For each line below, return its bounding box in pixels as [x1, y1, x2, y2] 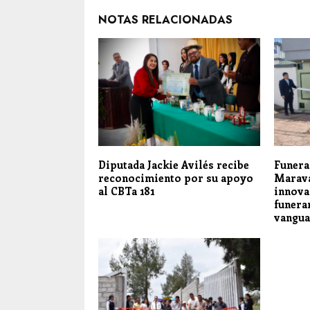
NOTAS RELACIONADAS [98, 12, 232, 28]
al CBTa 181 [98, 184, 154, 199]
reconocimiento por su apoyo [98, 171, 253, 185]
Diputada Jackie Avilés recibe [98, 158, 249, 172]
